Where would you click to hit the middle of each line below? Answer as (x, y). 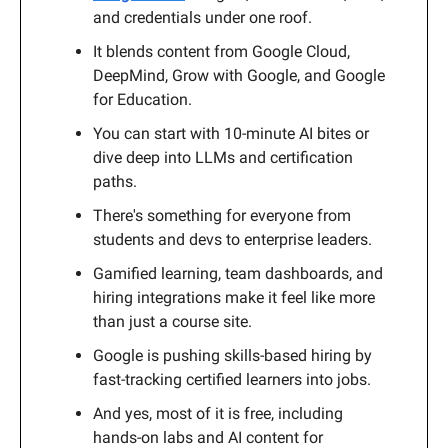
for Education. (142, 100)
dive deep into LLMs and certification (223, 158)
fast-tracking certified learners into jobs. (232, 380)
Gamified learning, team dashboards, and (238, 274)
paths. (115, 182)
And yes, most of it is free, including (218, 414)
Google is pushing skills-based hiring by (232, 356)
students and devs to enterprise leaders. (232, 240)
